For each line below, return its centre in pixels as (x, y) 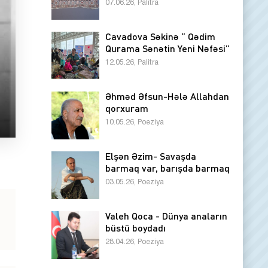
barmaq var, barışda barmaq (167, 168)
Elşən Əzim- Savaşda (151, 156)
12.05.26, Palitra (132, 63)
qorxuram (127, 108)
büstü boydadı (135, 228)
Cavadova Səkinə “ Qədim (160, 36)
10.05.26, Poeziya (135, 122)
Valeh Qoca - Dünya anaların (166, 216)
